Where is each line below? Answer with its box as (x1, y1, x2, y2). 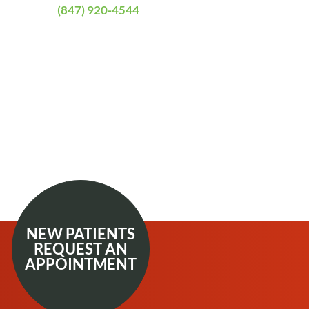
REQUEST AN (34, 239, 128, 258)
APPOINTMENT (25, 255, 137, 273)
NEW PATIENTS (26, 224, 135, 243)
